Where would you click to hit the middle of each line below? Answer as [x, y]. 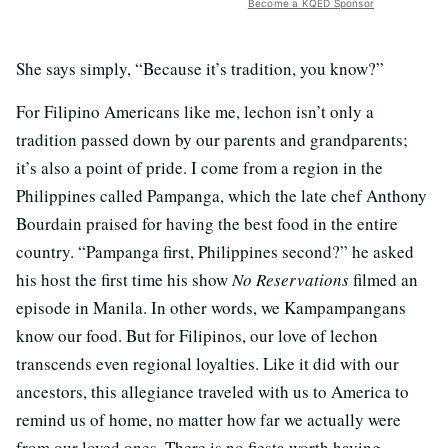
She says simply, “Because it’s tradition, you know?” [200, 68]
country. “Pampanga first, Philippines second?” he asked [215, 251]
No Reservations [290, 279]
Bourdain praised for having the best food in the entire [207, 223]
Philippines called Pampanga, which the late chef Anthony [221, 195]
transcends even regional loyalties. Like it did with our [207, 363]
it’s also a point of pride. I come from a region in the [199, 167]
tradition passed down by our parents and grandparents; [212, 139]
